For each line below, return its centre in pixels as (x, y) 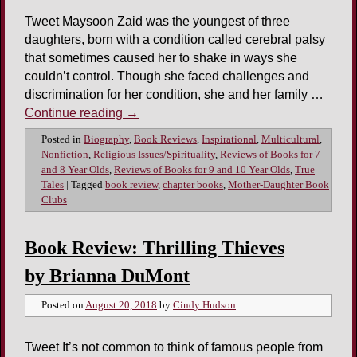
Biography (106, 140)
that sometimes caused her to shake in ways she (161, 58)
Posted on (63, 306)
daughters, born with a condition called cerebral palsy (175, 40)
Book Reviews (165, 140)
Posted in (61, 140)
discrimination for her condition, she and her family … (174, 95)
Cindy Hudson (204, 306)
